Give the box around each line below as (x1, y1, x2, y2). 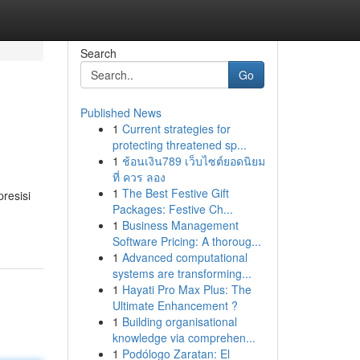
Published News (80, 104, 162, 121)
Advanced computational (121, 249, 247, 265)
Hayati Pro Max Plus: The (121, 281, 252, 297)
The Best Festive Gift (121, 185, 229, 201)
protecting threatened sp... (112, 137, 247, 153)
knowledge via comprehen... (112, 329, 256, 346)
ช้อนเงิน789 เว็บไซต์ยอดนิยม (121, 153, 265, 169)
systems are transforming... (112, 265, 252, 281)
